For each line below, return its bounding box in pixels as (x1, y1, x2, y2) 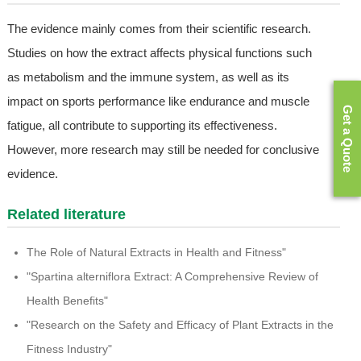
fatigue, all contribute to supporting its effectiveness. (6, 118, 277, 133)
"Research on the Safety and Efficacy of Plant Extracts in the (26, 318, 334, 332)
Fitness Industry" (26, 342, 112, 356)
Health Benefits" (26, 294, 108, 308)
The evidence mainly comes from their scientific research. (6, 22, 311, 36)
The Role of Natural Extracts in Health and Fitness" (26, 246, 286, 259)
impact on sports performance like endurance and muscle (6, 94, 309, 109)
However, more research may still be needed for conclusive (6, 143, 319, 157)
